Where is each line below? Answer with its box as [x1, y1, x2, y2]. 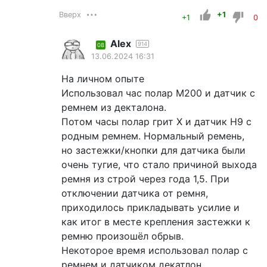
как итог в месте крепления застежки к [61, 216, 250, 228]
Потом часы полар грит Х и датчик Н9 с [61, 116, 252, 128]
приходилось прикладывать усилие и [61, 201, 240, 214]
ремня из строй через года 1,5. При [61, 173, 229, 185]
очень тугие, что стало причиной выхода [61, 159, 257, 171]
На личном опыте [61, 73, 144, 85]
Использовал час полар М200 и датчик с [61, 87, 255, 100]
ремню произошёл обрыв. [61, 230, 184, 243]
